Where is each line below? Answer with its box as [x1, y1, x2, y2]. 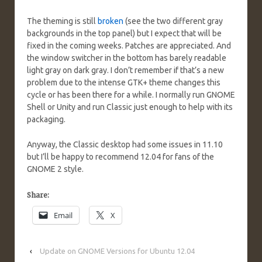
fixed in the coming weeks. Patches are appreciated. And [27, 40, 231, 50]
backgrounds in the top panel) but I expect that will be [27, 28, 222, 38]
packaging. [27, 114, 65, 124]
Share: [27, 190, 49, 199]
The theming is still [27, 16, 98, 26]
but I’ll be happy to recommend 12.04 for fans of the [27, 152, 214, 162]
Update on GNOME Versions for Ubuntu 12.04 [40, 246, 195, 255]
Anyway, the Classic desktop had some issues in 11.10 [27, 140, 223, 150]
